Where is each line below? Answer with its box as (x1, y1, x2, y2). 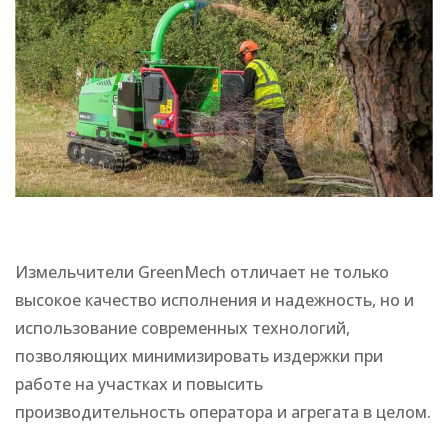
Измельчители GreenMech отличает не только (15, 261, 389, 283)
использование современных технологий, (15, 317, 350, 339)
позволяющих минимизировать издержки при (15, 345, 383, 367)
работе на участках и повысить (15, 373, 263, 395)
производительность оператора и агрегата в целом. (15, 401, 431, 423)
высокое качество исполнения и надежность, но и (15, 289, 414, 311)
